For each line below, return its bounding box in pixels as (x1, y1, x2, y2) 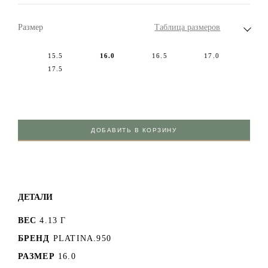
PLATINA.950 (53, 233, 111, 243)
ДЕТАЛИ (17, 191, 53, 202)
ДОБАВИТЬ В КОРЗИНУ (91, 126, 177, 133)
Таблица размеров (154, 22, 221, 32)
